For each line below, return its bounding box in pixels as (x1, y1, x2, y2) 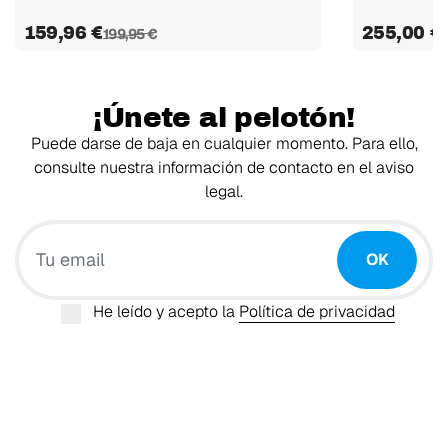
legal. (205, 180, 243, 202)
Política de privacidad (239, 300, 395, 322)
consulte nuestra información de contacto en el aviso (34, 156, 414, 178)
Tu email (224, 220, 285, 242)
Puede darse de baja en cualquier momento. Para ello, (30, 132, 418, 154)
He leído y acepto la (93, 300, 239, 322)
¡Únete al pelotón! (93, 101, 355, 133)
